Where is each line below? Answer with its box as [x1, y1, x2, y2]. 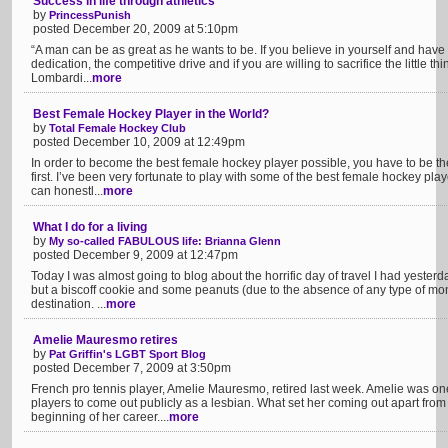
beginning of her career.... [31, 410, 169, 424]
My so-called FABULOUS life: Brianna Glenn [49, 235, 281, 247]
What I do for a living [33, 220, 147, 234]
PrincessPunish [49, 9, 131, 21]
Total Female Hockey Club [49, 122, 186, 134]
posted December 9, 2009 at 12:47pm [33, 248, 238, 262]
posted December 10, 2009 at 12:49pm [33, 135, 245, 149]
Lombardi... [31, 71, 92, 85]
